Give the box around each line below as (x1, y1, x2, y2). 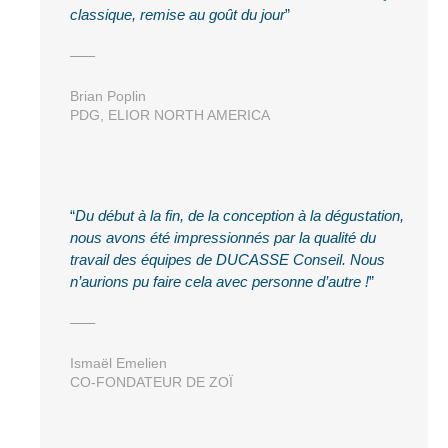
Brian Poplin (70, 87, 146, 104)
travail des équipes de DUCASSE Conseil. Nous (70, 250, 385, 268)
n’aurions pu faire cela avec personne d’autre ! (70, 272, 369, 290)
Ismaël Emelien (70, 354, 167, 371)
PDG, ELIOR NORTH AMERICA (70, 106, 270, 123)
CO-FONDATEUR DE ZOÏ (70, 373, 233, 390)
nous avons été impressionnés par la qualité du (70, 228, 376, 246)
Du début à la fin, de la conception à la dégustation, (75, 206, 404, 224)
